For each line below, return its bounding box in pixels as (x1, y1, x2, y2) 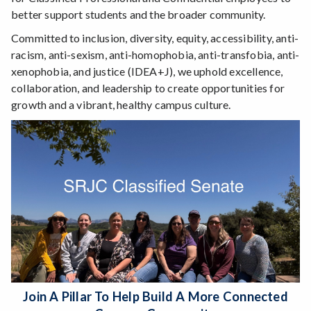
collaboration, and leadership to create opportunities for (11, 81, 285, 94)
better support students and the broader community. (11, 7, 268, 21)
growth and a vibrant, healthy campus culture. (11, 97, 231, 111)
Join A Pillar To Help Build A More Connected (23, 288, 288, 304)
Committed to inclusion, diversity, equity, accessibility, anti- (11, 31, 299, 44)
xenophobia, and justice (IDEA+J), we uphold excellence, (11, 64, 283, 78)
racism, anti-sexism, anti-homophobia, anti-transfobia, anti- (11, 47, 300, 61)
